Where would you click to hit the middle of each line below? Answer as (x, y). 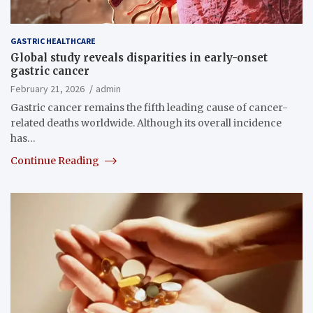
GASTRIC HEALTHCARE (53, 41)
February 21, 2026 (48, 88)
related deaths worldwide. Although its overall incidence (146, 123)
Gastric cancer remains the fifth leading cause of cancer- (149, 107)
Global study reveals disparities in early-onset (139, 57)
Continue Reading (56, 160)
